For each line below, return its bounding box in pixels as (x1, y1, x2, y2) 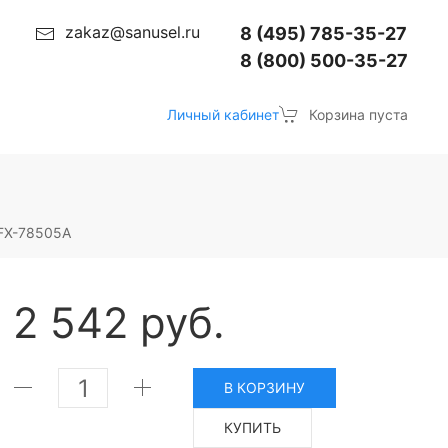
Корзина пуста (309, 105, 408, 123)
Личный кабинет (167, 105, 279, 123)
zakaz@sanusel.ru (65, 22, 200, 42)
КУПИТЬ (224, 419, 282, 436)
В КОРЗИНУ (224, 379, 306, 396)
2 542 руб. (13, 297, 226, 348)
